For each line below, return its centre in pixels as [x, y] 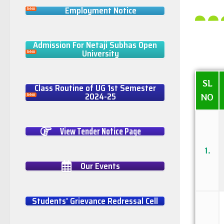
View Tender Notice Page [100, 131]
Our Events [100, 166]
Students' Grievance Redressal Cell [95, 201]
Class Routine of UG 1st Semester [95, 88]
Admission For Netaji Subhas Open [95, 45]
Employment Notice [100, 11]
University [100, 54]
